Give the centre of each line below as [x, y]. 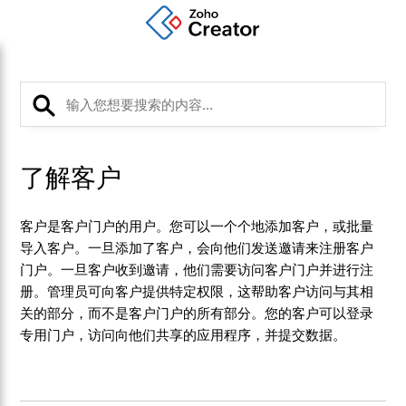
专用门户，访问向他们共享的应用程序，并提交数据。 [185, 335]
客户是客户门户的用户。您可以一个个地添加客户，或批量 [197, 226]
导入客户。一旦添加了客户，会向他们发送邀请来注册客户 [197, 248]
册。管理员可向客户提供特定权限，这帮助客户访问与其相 [197, 291]
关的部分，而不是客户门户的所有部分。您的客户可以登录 [197, 313]
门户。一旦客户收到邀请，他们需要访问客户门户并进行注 [197, 270]
